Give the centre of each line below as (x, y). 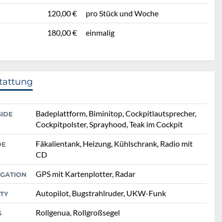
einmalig (100, 33)
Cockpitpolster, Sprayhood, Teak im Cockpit (110, 124)
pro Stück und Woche (122, 13)
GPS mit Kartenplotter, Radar (86, 174)
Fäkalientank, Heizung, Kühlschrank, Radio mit (114, 144)
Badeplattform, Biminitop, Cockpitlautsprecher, (116, 113)
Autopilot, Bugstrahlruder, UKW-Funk (101, 193)
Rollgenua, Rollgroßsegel (78, 213)
